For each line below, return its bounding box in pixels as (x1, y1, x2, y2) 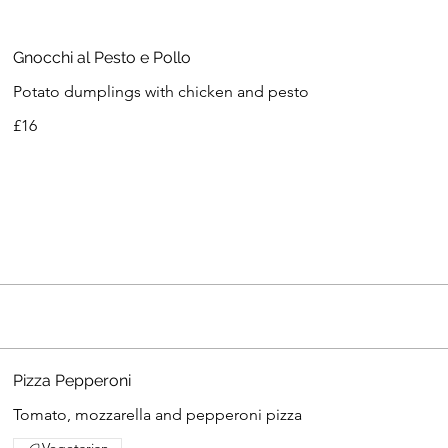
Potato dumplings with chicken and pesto (13, 82, 310, 102)
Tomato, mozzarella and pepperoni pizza (13, 405, 303, 425)
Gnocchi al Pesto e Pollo (13, 48, 192, 68)
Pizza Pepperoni (13, 371, 132, 391)
